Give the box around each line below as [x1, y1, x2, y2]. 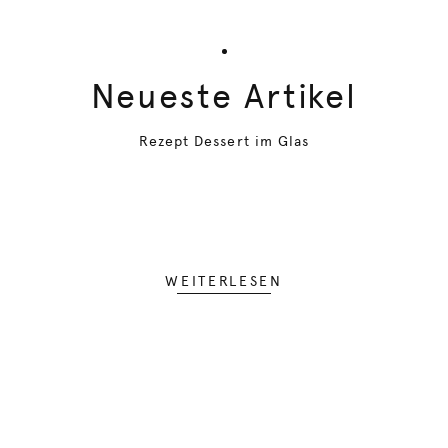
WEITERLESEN [165, 273, 283, 289]
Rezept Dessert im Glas [138, 133, 310, 149]
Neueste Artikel [90, 76, 357, 116]
